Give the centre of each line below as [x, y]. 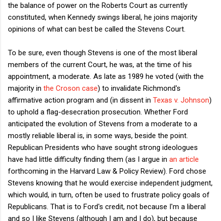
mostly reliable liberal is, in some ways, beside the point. [98, 135]
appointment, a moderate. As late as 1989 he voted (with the [106, 76]
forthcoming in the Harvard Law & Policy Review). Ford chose [107, 171]
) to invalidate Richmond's [139, 88]
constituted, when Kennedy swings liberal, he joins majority [103, 17]
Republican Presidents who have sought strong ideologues [103, 147]
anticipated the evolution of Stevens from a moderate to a [103, 124]
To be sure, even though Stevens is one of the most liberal [103, 53]
